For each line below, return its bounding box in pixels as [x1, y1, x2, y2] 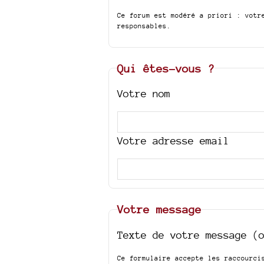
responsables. [117, 21, 171, 30]
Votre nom [117, 87, 171, 100]
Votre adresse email [117, 134, 230, 147]
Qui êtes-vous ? [117, 61, 215, 75]
